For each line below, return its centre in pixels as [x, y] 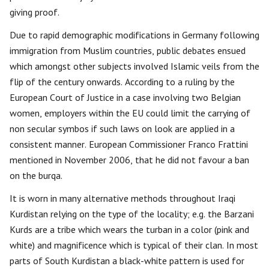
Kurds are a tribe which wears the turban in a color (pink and [129, 229]
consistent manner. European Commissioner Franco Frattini [129, 144]
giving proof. [35, 12]
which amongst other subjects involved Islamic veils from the [134, 66]
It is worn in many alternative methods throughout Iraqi [122, 198]
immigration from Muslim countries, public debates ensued [128, 50]
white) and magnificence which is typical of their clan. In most [134, 245]
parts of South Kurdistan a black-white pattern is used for [127, 261]
